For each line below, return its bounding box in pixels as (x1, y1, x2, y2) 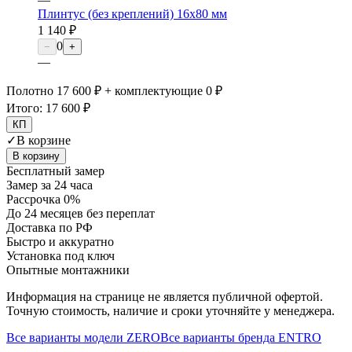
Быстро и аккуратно (6, 235, 114, 249)
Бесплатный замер (6, 164, 104, 178)
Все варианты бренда (160, 331, 278, 345)
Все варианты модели (6, 331, 126, 345)
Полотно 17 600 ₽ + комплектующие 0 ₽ (6, 84, 222, 98)
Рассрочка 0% (6, 192, 80, 207)
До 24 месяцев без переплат (6, 207, 155, 221)
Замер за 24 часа (6, 178, 93, 192)
